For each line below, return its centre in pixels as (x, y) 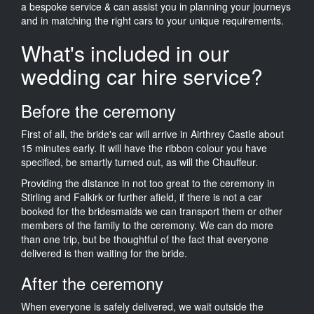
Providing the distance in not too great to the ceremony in (148, 183)
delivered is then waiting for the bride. (104, 253)
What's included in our (125, 53)
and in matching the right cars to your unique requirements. (152, 20)
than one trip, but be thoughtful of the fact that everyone (145, 239)
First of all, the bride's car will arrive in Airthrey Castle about (152, 134)
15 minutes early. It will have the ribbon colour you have (144, 148)
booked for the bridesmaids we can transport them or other (152, 211)
